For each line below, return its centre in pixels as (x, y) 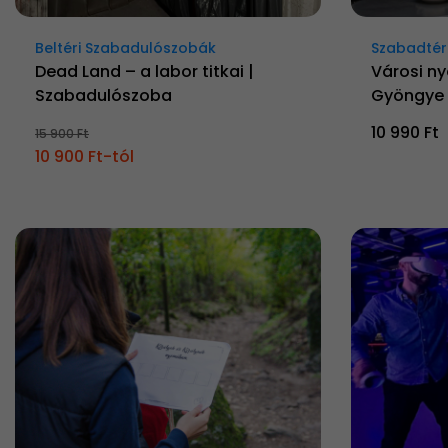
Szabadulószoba (105, 96)
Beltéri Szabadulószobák (125, 48)
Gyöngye (407, 96)
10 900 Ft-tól (84, 157)
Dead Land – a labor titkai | (144, 72)
